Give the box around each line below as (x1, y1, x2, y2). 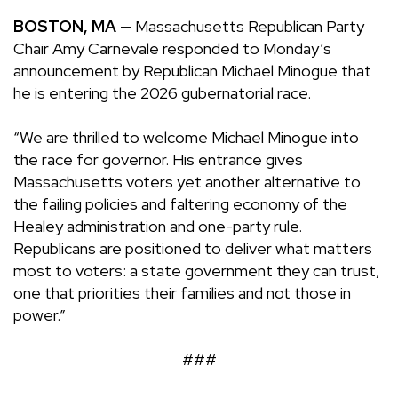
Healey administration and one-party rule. (13, 216, 302, 237)
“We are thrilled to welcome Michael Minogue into (13, 127, 359, 148)
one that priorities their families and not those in (13, 283, 351, 304)
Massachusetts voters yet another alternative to (13, 171, 361, 193)
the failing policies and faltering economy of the (13, 194, 347, 215)
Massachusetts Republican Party (131, 16, 364, 37)
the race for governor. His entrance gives (13, 149, 303, 171)
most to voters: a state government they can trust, (13, 260, 380, 282)
